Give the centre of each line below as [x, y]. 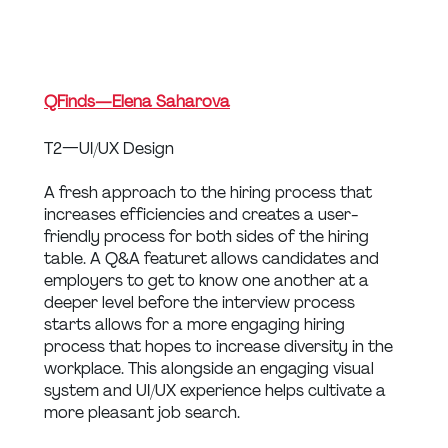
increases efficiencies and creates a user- [201, 215]
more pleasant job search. [142, 413]
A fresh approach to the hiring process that [210, 193]
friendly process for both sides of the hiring [208, 237]
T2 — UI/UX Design [109, 149]
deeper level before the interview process [201, 303]
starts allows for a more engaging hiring [196, 325]
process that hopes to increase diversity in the [220, 347]
